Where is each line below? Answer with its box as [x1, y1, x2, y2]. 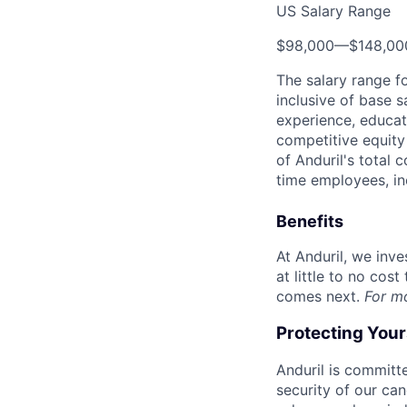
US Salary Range [276, 2, 391, 20]
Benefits [276, 212, 343, 231]
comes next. [276, 287, 364, 305]
